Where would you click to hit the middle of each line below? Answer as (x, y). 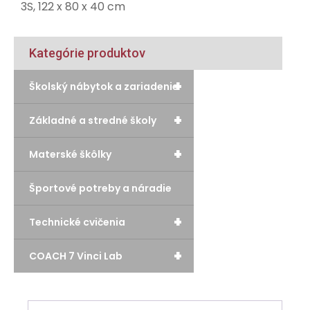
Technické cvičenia (77, 222)
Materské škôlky (70, 154)
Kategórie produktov (87, 53)
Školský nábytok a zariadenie (104, 86)
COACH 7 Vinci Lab (76, 256)
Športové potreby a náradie (100, 188)
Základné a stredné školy (93, 120)
